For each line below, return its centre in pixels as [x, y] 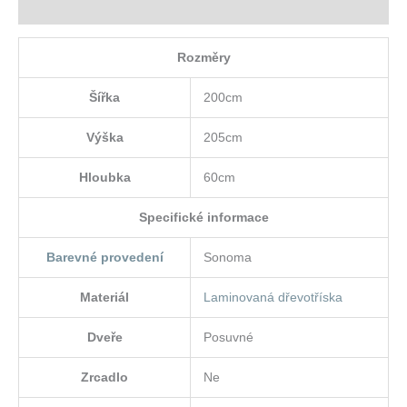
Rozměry [203, 58]
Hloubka [104, 178]
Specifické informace [203, 218]
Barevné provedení [104, 258]
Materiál [104, 298]
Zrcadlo [104, 377]
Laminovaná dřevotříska [273, 298]
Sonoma [228, 258]
